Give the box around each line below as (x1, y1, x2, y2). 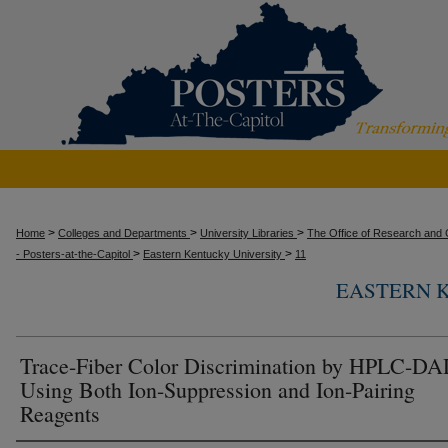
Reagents (20, 399, 100, 428)
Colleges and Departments (58, 227, 190, 239)
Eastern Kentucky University (143, 248, 285, 260)
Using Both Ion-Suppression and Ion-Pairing (20, 375, 415, 404)
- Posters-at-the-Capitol (16, 248, 133, 260)
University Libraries (200, 227, 297, 239)
